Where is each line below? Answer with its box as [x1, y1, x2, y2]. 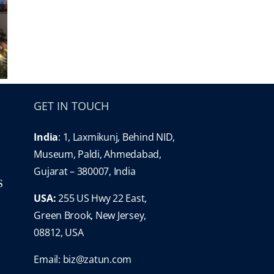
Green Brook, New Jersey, [34, 209, 147, 222]
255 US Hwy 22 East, [56, 191, 147, 205]
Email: [34, 253, 63, 266]
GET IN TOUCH [34, 98, 109, 113]
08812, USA [34, 226, 84, 239]
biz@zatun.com [62, 253, 132, 266]
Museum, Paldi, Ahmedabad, [34, 147, 161, 161]
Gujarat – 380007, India [34, 165, 136, 178]
